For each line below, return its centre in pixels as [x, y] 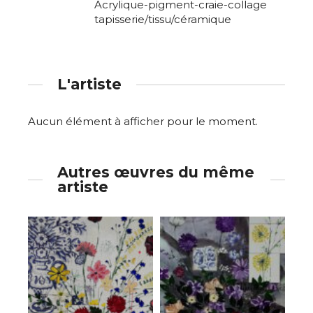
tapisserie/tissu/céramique [163, 19]
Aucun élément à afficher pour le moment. [143, 121]
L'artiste [89, 85]
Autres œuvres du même [156, 173]
